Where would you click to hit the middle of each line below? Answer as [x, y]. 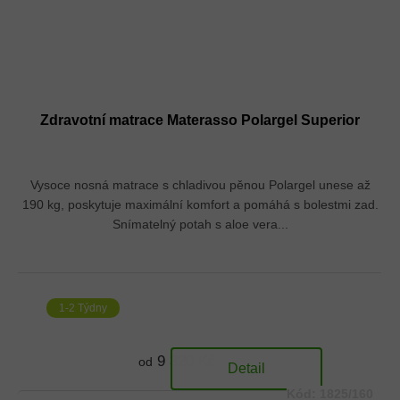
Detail [246, 368]
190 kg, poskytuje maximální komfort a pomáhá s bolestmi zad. [200, 204]
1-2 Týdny [83, 308]
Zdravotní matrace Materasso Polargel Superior [200, 120]
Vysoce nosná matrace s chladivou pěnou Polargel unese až [200, 184]
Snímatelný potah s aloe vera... [200, 224]
